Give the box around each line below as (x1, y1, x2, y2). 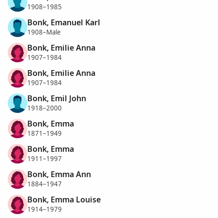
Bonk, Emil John (27, 92, 86, 104)
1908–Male (27, 28, 61, 37)
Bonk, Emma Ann (27, 168, 91, 180)
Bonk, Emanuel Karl (27, 17, 100, 28)
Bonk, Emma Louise (27, 194, 101, 205)
